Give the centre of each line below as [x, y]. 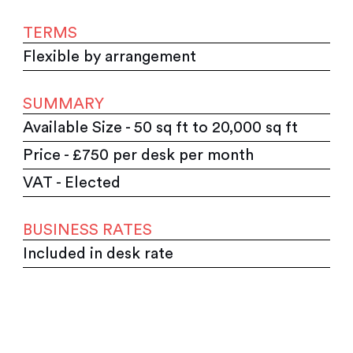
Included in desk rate [98, 253]
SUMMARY [64, 104]
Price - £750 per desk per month [139, 155]
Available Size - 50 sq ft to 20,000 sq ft [161, 127]
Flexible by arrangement [110, 56]
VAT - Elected [72, 182]
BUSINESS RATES [88, 230]
